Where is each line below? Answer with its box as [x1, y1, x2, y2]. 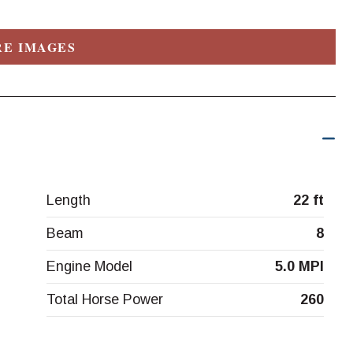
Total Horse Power [46, 292, 163, 308]
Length [46, 192, 91, 209]
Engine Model [46, 258, 132, 275]
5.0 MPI [274, 258, 324, 275]
